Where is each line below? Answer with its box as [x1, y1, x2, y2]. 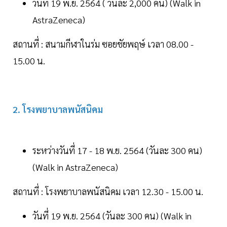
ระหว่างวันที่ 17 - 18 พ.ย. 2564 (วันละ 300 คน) [32, 144, 202, 157]
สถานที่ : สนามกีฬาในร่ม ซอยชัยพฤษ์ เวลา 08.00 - [13, 38, 194, 50]
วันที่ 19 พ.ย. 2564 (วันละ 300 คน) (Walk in [32, 210, 192, 222]
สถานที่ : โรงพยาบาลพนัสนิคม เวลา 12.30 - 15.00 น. [13, 185, 203, 198]
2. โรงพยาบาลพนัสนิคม [13, 103, 103, 116]
